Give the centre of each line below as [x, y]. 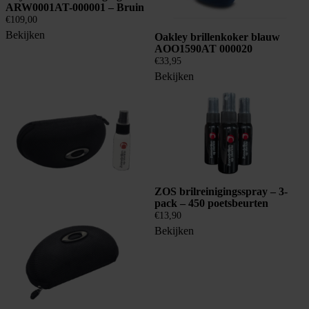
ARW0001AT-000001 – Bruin [75, 8]
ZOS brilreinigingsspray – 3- [221, 191]
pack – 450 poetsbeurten [211, 203]
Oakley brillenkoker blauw [217, 37]
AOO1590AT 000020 [203, 49]
